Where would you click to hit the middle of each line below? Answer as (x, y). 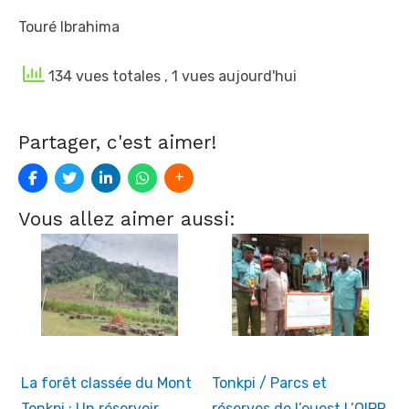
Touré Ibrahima (69, 26)
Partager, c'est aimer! (117, 142)
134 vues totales (105, 77)
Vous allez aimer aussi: (127, 218)
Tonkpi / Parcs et (269, 383)
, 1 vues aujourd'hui (231, 77)
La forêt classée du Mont (106, 383)
